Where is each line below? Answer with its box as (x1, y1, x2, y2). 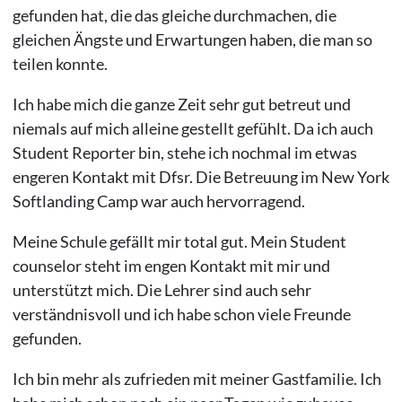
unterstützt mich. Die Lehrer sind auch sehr (12, 279, 311, 300)
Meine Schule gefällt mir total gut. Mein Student (12, 231, 346, 251)
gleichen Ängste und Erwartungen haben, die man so (12, 29, 372, 49)
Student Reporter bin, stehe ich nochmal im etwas (12, 142, 357, 162)
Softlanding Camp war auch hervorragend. (12, 190, 305, 211)
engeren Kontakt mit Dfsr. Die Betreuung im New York (12, 166, 389, 187)
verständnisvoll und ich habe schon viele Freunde (12, 303, 351, 324)
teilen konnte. (12, 53, 108, 74)
